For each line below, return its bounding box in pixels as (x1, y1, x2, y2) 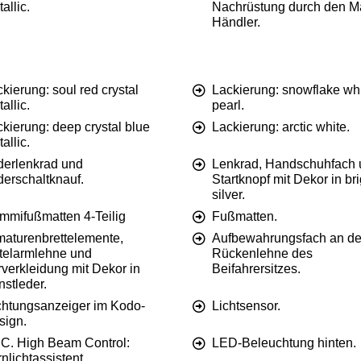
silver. (212, 188, 245, 202)
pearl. (212, 98, 244, 113)
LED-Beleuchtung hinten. (212, 336, 356, 351)
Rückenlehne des (212, 247, 313, 261)
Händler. (212, 15, 260, 30)
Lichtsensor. (212, 299, 280, 313)
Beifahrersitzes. (212, 262, 301, 276)
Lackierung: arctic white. (212, 120, 350, 135)
